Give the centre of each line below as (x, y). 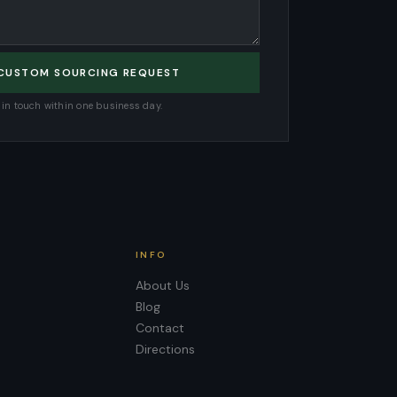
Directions (166, 349)
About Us (163, 285)
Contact (160, 328)
